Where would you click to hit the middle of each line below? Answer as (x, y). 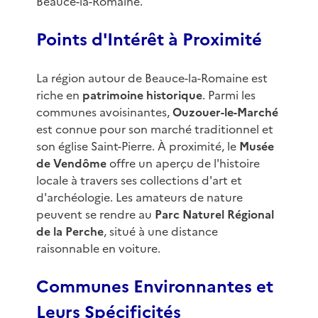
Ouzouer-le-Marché (225, 113)
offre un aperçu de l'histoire (183, 164)
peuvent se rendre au (95, 215)
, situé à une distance (160, 232)
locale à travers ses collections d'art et (139, 181)
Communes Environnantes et (154, 287)
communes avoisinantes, (104, 113)
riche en (59, 95)
